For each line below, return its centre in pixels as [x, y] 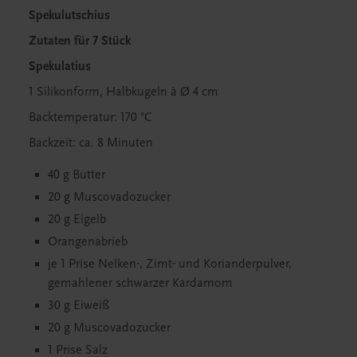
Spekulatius [60, 66]
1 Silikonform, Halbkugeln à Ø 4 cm [124, 91]
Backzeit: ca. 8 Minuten [91, 142]
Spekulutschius [69, 15]
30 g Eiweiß [78, 305]
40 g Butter [76, 174]
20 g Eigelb [77, 219]
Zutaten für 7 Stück [80, 40]
